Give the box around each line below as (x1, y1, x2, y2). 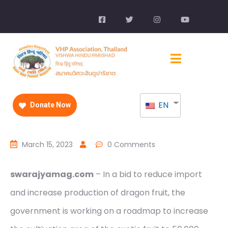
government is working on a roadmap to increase (10, 205, 208, 217)
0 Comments (107, 139, 155, 150)
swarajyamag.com (10, 168, 94, 181)
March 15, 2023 (22, 139, 73, 150)
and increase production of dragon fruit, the (10, 187, 185, 199)
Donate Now (28, 101, 71, 109)
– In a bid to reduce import (94, 168, 202, 181)
